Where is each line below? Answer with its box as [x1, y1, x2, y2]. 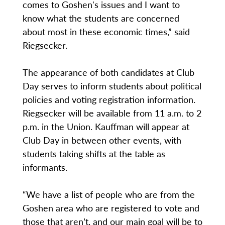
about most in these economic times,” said [22, 25, 190, 38]
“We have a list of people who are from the [22, 188, 195, 201]
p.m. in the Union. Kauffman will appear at [22, 120, 189, 133]
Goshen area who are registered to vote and [22, 201, 199, 214]
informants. [22, 161, 67, 174]
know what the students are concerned [22, 12, 179, 25]
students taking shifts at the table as [22, 147, 165, 160]
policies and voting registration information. [22, 93, 195, 106]
